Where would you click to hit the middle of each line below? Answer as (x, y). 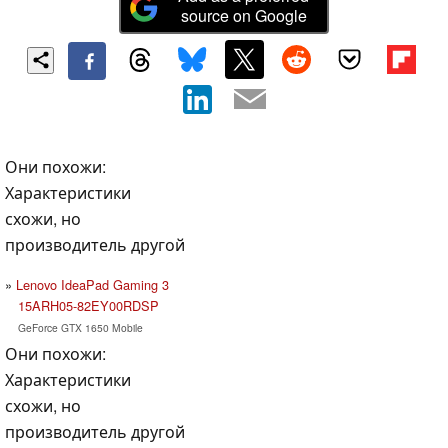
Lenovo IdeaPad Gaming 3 (92, 284)
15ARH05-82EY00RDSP (88, 305)
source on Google (243, 16)
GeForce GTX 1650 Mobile (80, 327)
